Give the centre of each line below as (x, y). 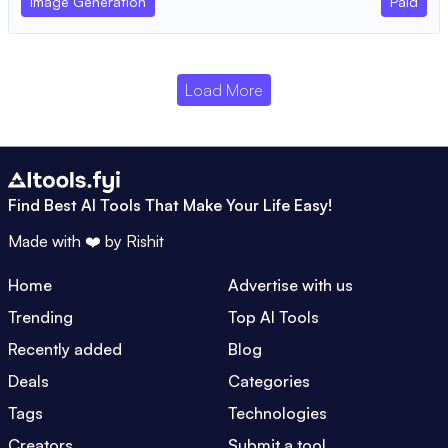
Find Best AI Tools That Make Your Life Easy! (170, 205)
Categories (269, 381)
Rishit (145, 241)
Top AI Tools (273, 317)
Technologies (277, 413)
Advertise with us (290, 285)
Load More (224, 90)
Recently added (65, 349)
